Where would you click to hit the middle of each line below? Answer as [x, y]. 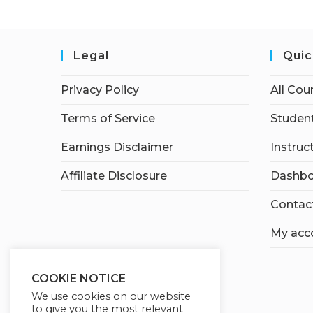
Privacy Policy [100, 89]
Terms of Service [108, 118]
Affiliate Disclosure [114, 175]
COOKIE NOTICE [79, 278]
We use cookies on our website [111, 296]
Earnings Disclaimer [117, 147]
